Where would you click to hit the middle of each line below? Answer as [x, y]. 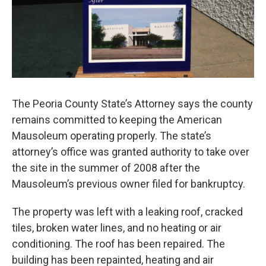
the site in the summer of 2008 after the [106, 168]
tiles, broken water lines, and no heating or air [117, 228]
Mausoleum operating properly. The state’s [112, 136]
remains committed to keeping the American [117, 120]
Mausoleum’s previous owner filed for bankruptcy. [130, 184]
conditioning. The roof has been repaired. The [118, 244]
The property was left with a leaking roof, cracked [127, 212]
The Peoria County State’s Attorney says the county [132, 104]
